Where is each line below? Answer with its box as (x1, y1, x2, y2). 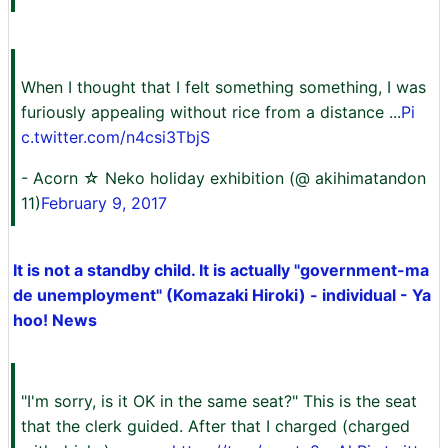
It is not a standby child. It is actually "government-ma (13, 260, 429, 280)
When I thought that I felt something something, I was (21, 77, 426, 97)
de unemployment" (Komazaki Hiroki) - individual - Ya (13, 285, 431, 305)
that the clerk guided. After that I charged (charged (21, 416, 410, 436)
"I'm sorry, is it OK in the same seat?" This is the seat (21, 391, 417, 411)
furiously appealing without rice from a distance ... (21, 102, 401, 122)
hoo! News (13, 310, 97, 330)
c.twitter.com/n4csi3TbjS (21, 127, 210, 147)
